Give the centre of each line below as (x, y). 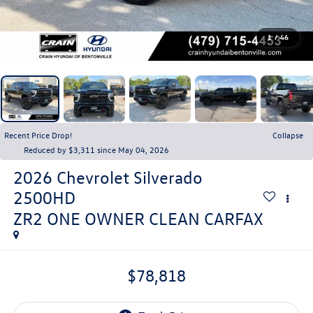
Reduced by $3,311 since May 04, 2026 (96, 149)
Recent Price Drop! (38, 134)
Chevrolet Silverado (129, 177)
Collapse (288, 134)
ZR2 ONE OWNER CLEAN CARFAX (138, 218)
